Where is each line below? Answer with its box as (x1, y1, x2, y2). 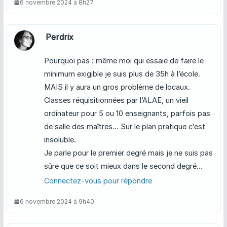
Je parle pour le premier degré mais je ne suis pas (44, 148, 213, 158)
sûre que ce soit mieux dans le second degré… (44, 162, 203, 171)
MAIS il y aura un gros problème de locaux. (44, 83, 190, 92)
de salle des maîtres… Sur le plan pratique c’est (44, 122, 205, 131)
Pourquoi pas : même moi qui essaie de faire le (44, 56, 204, 65)
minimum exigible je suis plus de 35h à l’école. (44, 69, 200, 79)
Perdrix (45, 32, 73, 43)
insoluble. (44, 135, 76, 144)
